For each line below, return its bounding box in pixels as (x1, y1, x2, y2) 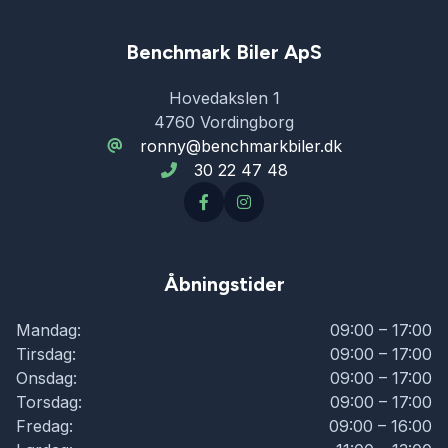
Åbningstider (163, 271, 285, 296)
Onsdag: (16, 367, 77, 388)
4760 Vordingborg (154, 111, 294, 132)
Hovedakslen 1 (168, 87, 280, 108)
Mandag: (16, 319, 81, 340)
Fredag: (16, 415, 73, 436)
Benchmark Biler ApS (126, 39, 322, 64)
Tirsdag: (16, 343, 76, 364)
